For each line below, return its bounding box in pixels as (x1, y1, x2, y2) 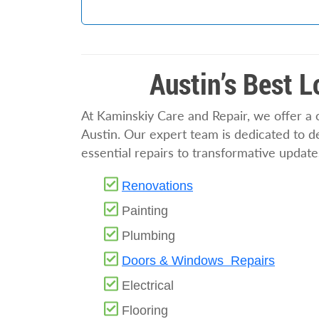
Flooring (122, 303, 169, 318)
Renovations (122, 179, 194, 193)
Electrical (122, 278, 174, 293)
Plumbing (122, 229, 176, 243)
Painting (122, 204, 169, 218)
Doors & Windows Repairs (122, 253, 276, 268)
